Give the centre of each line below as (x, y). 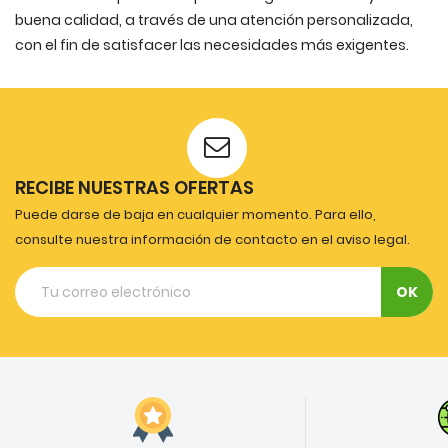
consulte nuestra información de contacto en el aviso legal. (212, 239)
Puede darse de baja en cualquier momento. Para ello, (195, 214)
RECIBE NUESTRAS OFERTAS (134, 187)
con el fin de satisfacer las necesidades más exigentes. (213, 45)
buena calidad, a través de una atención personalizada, (214, 20)
